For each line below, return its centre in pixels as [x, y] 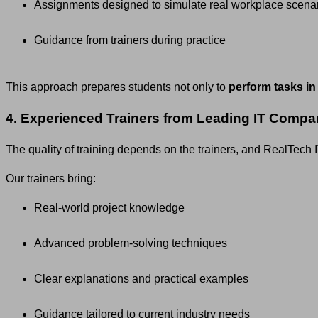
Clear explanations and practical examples [141, 278]
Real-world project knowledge [109, 207]
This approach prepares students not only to [117, 87]
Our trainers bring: [51, 178]
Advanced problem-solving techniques [131, 243]
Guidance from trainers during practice [130, 40]
